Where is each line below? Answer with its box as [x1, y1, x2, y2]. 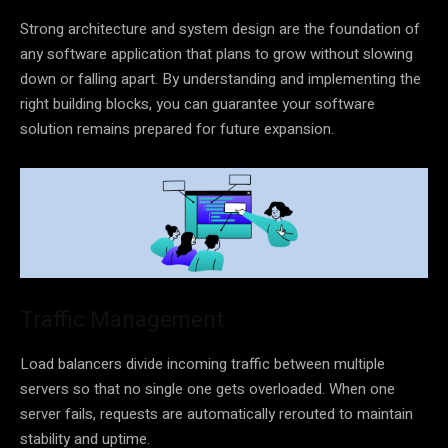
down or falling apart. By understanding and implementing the [20, 67, 421, 90]
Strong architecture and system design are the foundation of [20, 17, 420, 40]
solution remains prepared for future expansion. [20, 117, 334, 140]
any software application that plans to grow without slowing [20, 42, 413, 65]
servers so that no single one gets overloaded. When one [20, 378, 395, 401]
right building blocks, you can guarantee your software [20, 92, 375, 115]
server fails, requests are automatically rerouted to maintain [20, 403, 413, 426]
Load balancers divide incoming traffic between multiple [20, 353, 385, 376]
